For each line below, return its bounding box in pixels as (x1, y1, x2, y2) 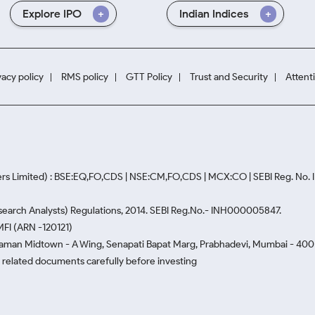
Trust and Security (190, 71, 268, 83)
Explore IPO (22, 7, 82, 20)
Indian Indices (179, 7, 249, 20)
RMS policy (61, 71, 108, 83)
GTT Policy (126, 71, 172, 83)
